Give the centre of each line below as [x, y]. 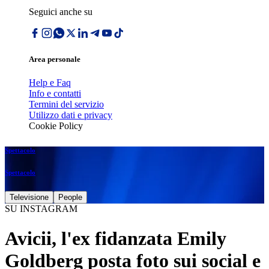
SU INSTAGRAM [41, 209]
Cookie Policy [56, 126]
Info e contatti [55, 94]
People [70, 198]
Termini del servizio [66, 104]
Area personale [55, 59]
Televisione [29, 198]
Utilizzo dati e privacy [71, 115]
